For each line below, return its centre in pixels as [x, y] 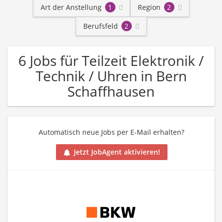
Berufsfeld [100, 26]
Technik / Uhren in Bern [111, 76]
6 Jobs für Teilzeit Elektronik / [111, 60]
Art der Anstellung [71, 7]
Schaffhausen [111, 91]
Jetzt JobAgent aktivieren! [117, 152]
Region [149, 7]
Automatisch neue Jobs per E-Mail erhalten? [111, 132]
